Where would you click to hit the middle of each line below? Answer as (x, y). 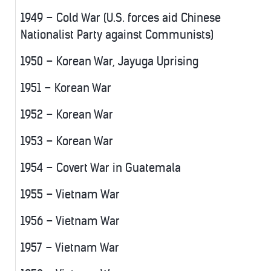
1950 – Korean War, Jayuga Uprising (109, 62)
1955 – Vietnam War (70, 195)
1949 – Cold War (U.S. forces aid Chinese (121, 18)
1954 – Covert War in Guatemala (101, 168)
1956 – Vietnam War (70, 221)
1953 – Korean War (67, 142)
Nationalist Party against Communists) (117, 35)
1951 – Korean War (66, 88)
